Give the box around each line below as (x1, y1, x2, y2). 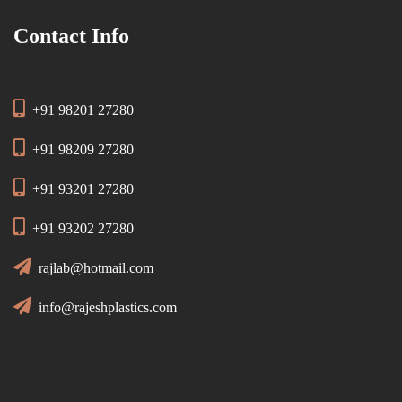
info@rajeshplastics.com (39, 300, 177, 315)
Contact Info (13, 24, 129, 48)
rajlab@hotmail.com (39, 260, 153, 275)
